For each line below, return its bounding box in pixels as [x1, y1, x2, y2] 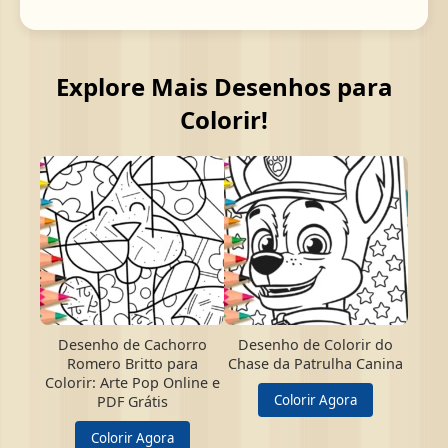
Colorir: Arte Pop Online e [44, 373, 220, 392]
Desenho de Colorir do [238, 335, 394, 354]
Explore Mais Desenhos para [55, 70, 393, 103]
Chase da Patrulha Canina [228, 354, 404, 373]
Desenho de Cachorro [57, 335, 207, 354]
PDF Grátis [96, 392, 168, 411]
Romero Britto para [66, 354, 198, 373]
